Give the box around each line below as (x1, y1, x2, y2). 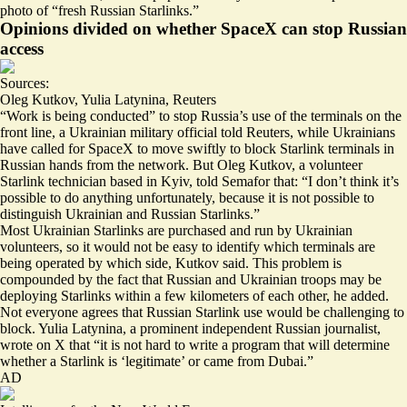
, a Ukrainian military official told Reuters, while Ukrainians (52, 124, 395, 140)
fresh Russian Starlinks (58, 2, 189, 18)
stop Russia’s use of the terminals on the (174, 107, 402, 124)
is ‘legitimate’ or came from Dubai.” (104, 352, 313, 369)
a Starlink (50, 352, 104, 369)
